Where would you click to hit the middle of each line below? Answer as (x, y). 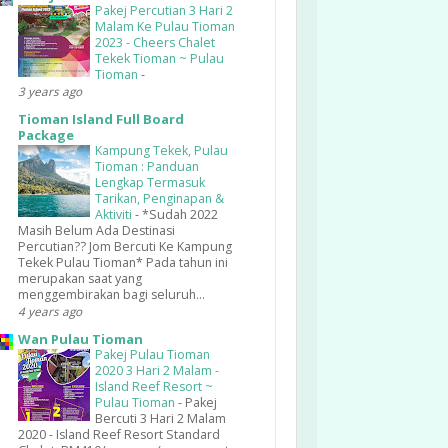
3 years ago (50, 91)
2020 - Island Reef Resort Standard (119, 434)
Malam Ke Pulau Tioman (165, 26)
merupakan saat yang (80, 278)
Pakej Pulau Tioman (152, 354)
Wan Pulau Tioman (80, 339)
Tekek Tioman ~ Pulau (159, 58)
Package (46, 135)
